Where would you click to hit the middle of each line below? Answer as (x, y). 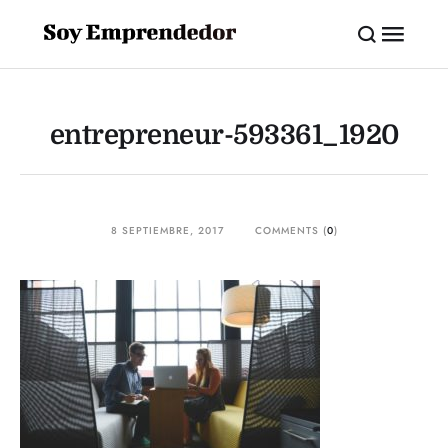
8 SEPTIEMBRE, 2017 (167, 230)
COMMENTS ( (290, 230)
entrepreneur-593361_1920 (224, 135)
